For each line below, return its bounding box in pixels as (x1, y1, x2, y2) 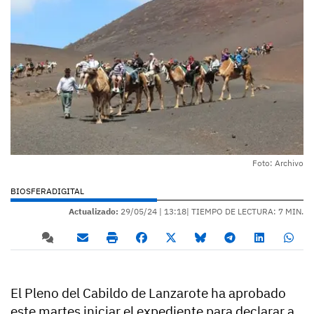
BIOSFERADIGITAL (11, 185, 84, 196)
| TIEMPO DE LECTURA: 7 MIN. (186, 205, 303, 217)
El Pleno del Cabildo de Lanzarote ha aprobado (11, 284, 286, 301)
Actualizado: (69, 205, 118, 217)
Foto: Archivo (252, 157, 303, 168)
